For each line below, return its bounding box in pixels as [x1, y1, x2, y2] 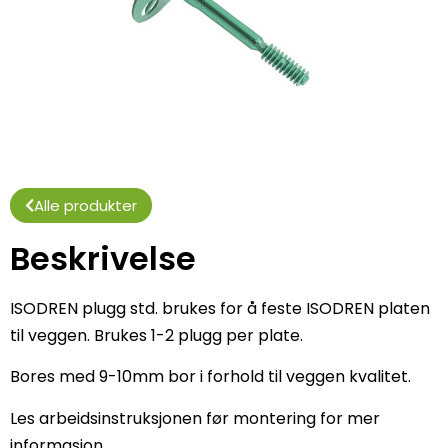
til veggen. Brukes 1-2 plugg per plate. [10, 323, 303, 347]
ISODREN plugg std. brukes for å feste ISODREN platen [10, 296, 430, 320]
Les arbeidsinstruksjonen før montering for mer [10, 406, 380, 430]
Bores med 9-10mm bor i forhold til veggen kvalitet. [10, 365, 411, 389]
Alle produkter [34, 194, 137, 216]
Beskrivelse [10, 235, 196, 281]
